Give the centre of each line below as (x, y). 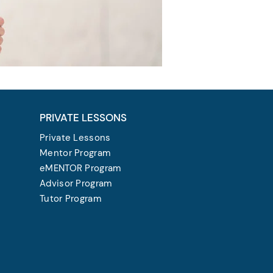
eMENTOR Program (80, 168)
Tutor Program (70, 199)
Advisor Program (76, 183)
